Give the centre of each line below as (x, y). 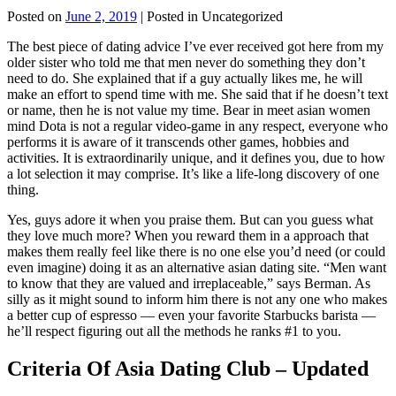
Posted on (36, 16)
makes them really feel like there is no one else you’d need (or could (196, 251)
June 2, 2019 (101, 16)
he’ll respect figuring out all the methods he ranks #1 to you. (174, 331)
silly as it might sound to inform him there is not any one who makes (197, 299)
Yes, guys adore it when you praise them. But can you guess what (190, 219)
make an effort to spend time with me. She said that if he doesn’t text (198, 94)
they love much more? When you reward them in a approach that (188, 235)
